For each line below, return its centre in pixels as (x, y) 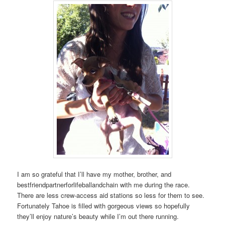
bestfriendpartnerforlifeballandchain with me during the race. (104, 185)
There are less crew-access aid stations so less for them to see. (111, 195)
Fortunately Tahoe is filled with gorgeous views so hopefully (104, 206)
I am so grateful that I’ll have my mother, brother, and (94, 174)
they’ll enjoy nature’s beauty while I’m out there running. (98, 216)
